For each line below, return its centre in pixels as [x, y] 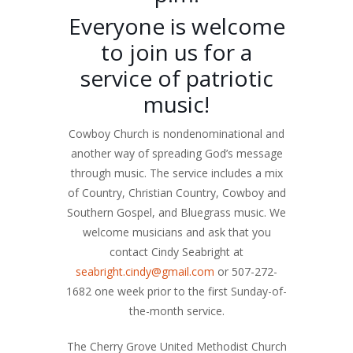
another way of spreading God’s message [176, 153]
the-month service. [176, 311]
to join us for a [176, 52]
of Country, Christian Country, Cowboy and [176, 193]
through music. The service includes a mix [176, 173]
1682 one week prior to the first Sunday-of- [176, 291]
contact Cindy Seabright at [176, 252]
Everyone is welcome [176, 26]
